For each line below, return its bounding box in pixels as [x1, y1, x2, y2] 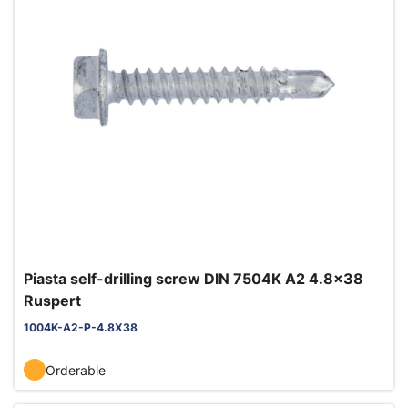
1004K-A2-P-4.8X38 [24, 321, 138, 334]
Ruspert [24, 291, 81, 310]
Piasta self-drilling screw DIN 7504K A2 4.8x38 [24, 270, 363, 288]
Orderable [46, 362, 106, 378]
